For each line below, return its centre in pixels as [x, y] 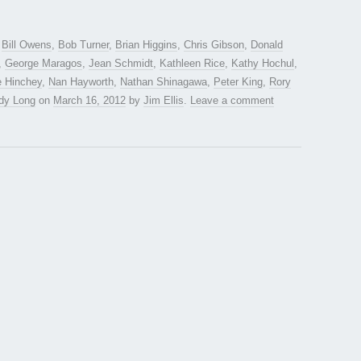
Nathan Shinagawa [164, 82]
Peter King [238, 82]
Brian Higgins [146, 45]
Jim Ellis [164, 101]
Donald [267, 45]
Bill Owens [27, 45]
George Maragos [44, 64]
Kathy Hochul [263, 64]
